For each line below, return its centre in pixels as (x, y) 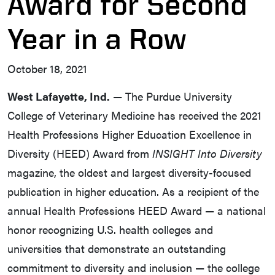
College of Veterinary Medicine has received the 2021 (134, 115)
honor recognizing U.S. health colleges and (110, 230)
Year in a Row (97, 38)
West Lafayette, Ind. (59, 96)
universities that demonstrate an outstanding (117, 249)
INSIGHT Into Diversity (207, 153)
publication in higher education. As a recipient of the (133, 192)
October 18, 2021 (47, 69)
